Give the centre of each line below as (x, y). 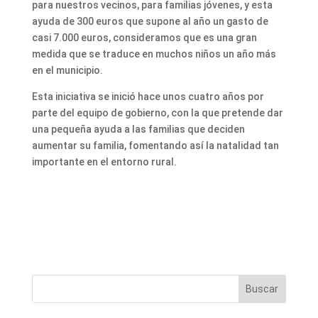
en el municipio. (67, 71)
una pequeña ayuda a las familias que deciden (138, 130)
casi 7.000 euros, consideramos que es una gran (144, 38)
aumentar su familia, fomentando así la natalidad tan (155, 146)
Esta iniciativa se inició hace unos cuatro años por (148, 97)
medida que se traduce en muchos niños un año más (154, 54)
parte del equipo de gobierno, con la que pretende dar (157, 113)
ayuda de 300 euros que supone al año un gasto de (150, 22)
